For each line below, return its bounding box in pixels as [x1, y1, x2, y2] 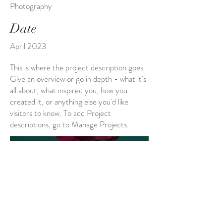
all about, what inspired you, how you [10, 84, 127, 96]
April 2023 [10, 40, 46, 52]
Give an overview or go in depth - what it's [10, 73, 146, 85]
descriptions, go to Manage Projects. [10, 118, 129, 130]
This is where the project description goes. [10, 61, 145, 73]
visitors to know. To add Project [10, 107, 111, 119]
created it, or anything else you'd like [10, 96, 128, 108]
